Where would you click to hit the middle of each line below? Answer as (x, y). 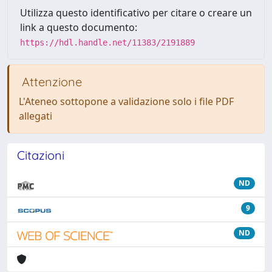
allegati (36, 116)
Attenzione (50, 82)
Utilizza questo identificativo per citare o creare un (136, 13)
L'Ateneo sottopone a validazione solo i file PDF (126, 101)
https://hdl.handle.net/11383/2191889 (107, 42)
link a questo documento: (79, 27)
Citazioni (41, 155)
